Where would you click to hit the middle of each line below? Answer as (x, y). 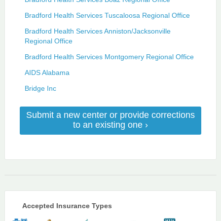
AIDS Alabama (47, 72)
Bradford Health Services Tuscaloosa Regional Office (107, 15)
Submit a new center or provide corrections (110, 115)
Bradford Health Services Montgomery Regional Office (109, 56)
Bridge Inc (40, 88)
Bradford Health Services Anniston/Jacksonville (97, 31)
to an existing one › (110, 125)
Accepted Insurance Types (67, 205)
